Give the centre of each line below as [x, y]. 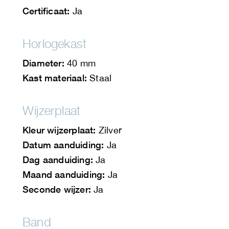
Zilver [109, 130]
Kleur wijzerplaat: [59, 130]
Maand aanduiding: [64, 175]
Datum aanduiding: [63, 145]
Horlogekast [55, 44]
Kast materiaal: [55, 78]
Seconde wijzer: [57, 189]
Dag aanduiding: [58, 160]
